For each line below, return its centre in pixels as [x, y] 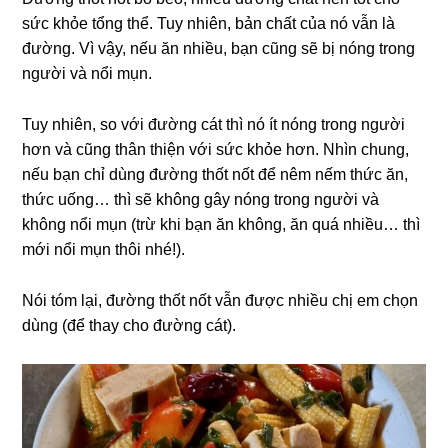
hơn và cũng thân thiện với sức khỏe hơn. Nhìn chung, [216, 149]
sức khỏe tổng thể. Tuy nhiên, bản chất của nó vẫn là [209, 23]
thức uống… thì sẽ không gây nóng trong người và [201, 199]
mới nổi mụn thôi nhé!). [104, 249]
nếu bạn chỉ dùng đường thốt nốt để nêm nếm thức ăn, [215, 174]
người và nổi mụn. [87, 73]
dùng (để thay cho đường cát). [129, 325]
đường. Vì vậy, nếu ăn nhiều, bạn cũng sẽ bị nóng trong [219, 48]
